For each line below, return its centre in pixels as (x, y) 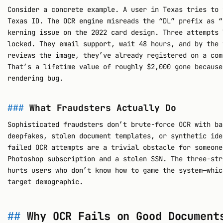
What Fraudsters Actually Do (103, 108)
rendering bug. (36, 78)
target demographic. (46, 181)
